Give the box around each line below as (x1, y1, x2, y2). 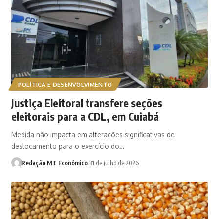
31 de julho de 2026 (89, 158, 139, 167)
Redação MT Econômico (21, 158, 88, 167)
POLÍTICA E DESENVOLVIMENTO (18, 80, 112, 88)
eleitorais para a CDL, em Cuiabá (11, 109, 159, 123)
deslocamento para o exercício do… (11, 141, 125, 150)
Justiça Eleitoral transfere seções (11, 95, 163, 109)
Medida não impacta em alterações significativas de (11, 130, 175, 139)
